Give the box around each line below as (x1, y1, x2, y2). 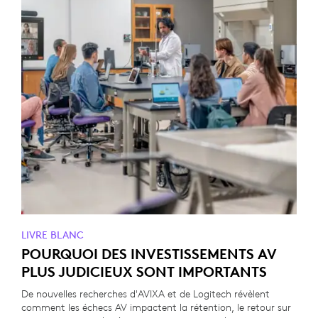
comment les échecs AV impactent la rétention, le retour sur (21, 301, 291, 314)
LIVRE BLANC (21, 229, 84, 241)
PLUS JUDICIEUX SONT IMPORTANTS (21, 263, 267, 280)
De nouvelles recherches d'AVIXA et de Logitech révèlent (21, 287, 270, 300)
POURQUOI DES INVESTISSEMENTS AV (21, 245, 277, 263)
